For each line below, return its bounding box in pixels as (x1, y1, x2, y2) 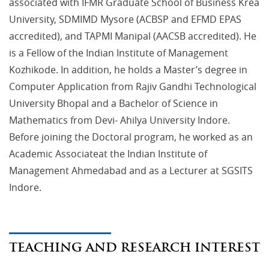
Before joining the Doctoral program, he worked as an (9, 130, 253, 144)
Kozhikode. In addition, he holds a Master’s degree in (9, 62, 247, 76)
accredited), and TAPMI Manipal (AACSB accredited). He (9, 29, 256, 43)
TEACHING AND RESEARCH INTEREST (9, 239, 260, 255)
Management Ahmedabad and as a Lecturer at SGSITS (9, 163, 253, 177)
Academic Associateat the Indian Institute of (9, 147, 207, 160)
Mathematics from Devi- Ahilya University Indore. (9, 113, 230, 127)
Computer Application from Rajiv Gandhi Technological (9, 79, 256, 93)
